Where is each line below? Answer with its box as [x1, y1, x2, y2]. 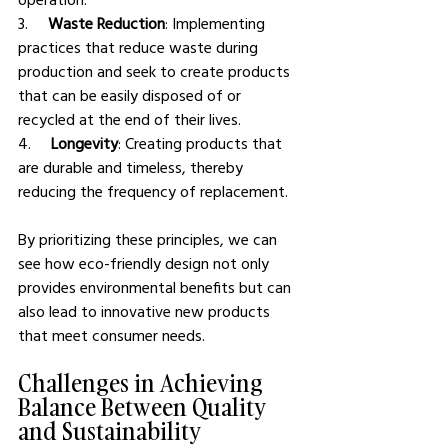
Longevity [51, 133, 118, 154]
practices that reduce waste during [18, 37, 262, 58]
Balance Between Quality [18, 390, 271, 424]
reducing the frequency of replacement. [18, 181, 288, 202]
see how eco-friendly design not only [18, 253, 273, 274]
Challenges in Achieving [18, 366, 268, 400]
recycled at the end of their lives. [18, 109, 241, 130]
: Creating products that [118, 133, 286, 154]
